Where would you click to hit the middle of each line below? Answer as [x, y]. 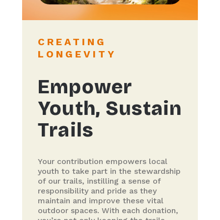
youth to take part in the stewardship [109, 171]
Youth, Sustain [110, 109]
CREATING [72, 42]
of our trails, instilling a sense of [99, 181]
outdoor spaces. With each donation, [108, 211]
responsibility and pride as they [97, 191]
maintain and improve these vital [100, 201]
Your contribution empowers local [102, 162]
